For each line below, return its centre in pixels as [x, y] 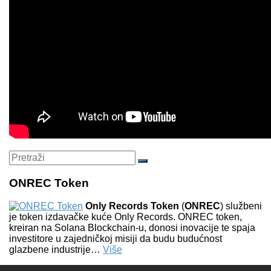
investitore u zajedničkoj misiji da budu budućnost [116, 239]
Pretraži [159, 165]
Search [24, 155]
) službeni [241, 206]
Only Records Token [132, 206]
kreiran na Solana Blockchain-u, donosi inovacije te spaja [132, 228]
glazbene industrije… [56, 250]
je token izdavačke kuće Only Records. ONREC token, [126, 217]
